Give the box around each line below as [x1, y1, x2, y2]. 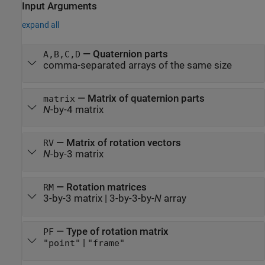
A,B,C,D [43, 49, 80, 59]
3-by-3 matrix [43, 193, 102, 205]
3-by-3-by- [109, 193, 154, 205]
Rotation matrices [66, 182, 147, 193]
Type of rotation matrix [66, 226, 169, 238]
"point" [43, 238, 80, 248]
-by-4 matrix [50, 104, 104, 115]
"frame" [87, 238, 125, 248]
